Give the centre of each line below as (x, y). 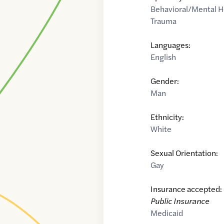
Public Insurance (180, 201)
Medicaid (167, 213)
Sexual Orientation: (184, 153)
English (163, 57)
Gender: (165, 81)
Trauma (164, 21)
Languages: (171, 45)
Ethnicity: (167, 117)
